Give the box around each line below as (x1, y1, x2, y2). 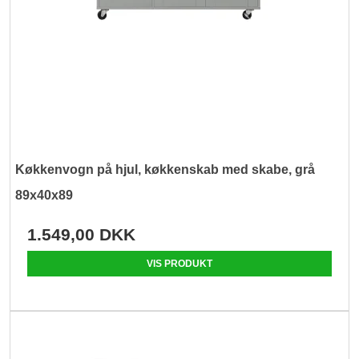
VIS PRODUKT (147, 257, 212, 269)
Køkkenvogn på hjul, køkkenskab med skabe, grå (15, 162, 316, 176)
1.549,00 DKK (27, 224, 136, 244)
